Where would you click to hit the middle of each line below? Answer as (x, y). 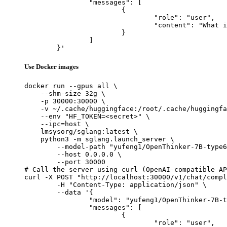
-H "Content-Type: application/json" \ (41, 184)
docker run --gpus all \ (71, 86)
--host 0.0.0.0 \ (73, 154)
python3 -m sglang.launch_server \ (99, 139)
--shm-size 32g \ (65, 93)
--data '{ (41, 192)
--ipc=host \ (57, 124)
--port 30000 (65, 162)
